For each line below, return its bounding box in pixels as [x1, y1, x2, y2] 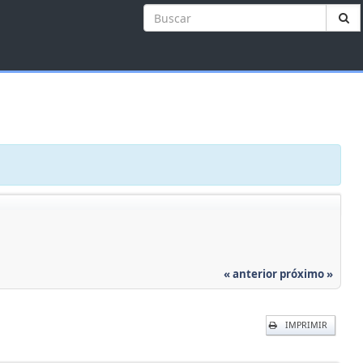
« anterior [224, 266, 277, 281]
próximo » [280, 266, 333, 281]
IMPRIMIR [284, 318, 327, 331]
